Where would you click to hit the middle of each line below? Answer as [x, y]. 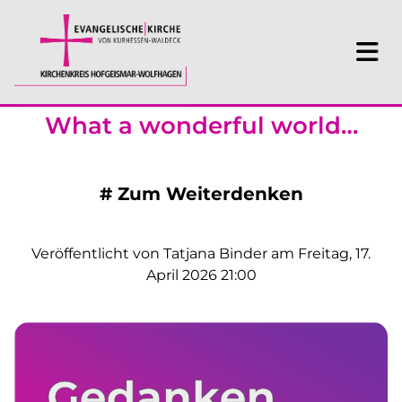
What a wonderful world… [201, 126]
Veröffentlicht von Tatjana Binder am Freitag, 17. [201, 254]
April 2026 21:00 [201, 275]
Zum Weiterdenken [210, 194]
